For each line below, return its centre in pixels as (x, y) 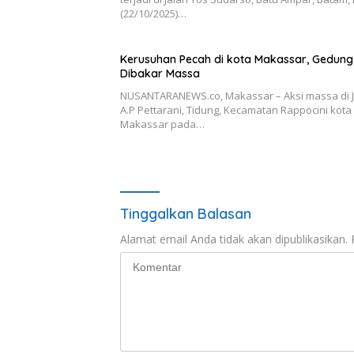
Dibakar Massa (160, 73)
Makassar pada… (162, 124)
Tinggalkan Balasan (186, 213)
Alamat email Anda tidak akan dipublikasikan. (234, 239)
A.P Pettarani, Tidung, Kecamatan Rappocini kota (236, 109)
